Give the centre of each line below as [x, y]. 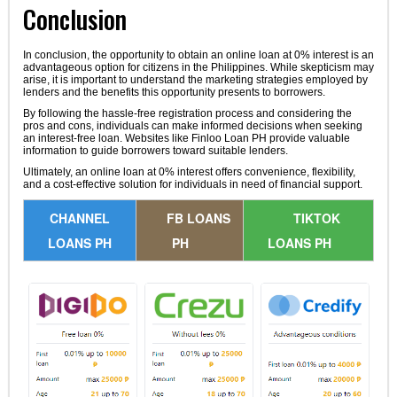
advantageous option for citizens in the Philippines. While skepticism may [198, 67]
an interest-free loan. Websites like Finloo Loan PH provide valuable [186, 138]
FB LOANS [198, 218]
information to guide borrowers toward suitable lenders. [155, 150]
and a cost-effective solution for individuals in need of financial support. [192, 184]
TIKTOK [317, 218]
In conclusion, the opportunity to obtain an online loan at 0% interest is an [198, 54]
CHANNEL [79, 218]
